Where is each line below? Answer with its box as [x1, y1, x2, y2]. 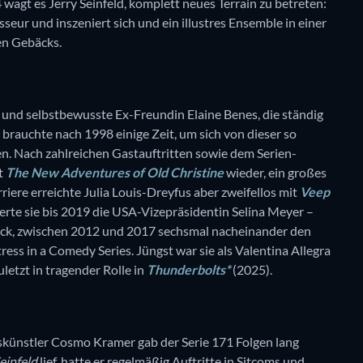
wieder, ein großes [224, 164, 327, 180]
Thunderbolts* [147, 261, 230, 277]
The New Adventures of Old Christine [6, 164, 224, 180]
